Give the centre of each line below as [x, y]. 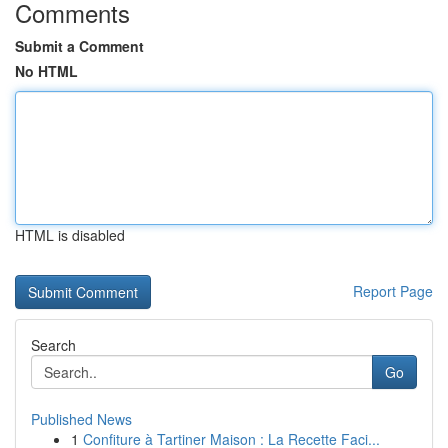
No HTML [46, 71]
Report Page [393, 291]
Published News [81, 419]
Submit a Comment [79, 46]
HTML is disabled [70, 235]
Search [53, 345]
